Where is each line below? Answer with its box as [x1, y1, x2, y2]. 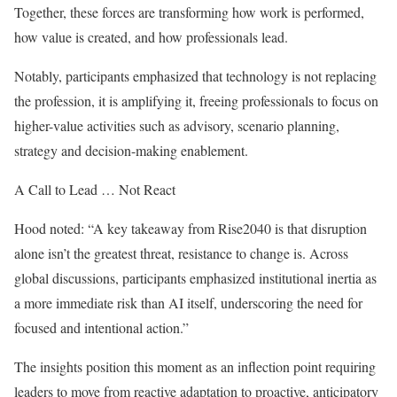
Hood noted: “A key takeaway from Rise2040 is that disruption [14, 219, 367, 237]
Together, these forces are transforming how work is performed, [14, 3, 364, 21]
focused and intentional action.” [14, 318, 189, 337]
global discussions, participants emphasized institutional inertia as [14, 269, 377, 287]
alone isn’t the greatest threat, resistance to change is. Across [14, 244, 348, 262]
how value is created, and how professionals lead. [14, 27, 288, 46]
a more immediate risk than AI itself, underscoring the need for [14, 293, 362, 312]
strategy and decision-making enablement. [14, 141, 248, 160]
